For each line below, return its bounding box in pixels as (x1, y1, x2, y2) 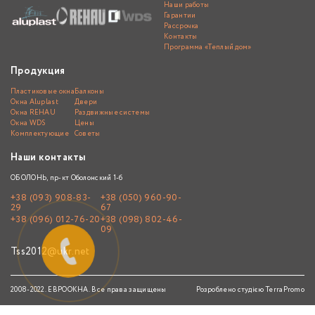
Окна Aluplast (11, 97, 58, 108)
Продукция (11, 64, 65, 79)
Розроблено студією (196, 285, 266, 296)
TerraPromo (266, 285, 304, 296)
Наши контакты (11, 150, 86, 165)
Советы (74, 129, 101, 140)
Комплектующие (11, 129, 69, 140)
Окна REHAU (11, 108, 56, 119)
